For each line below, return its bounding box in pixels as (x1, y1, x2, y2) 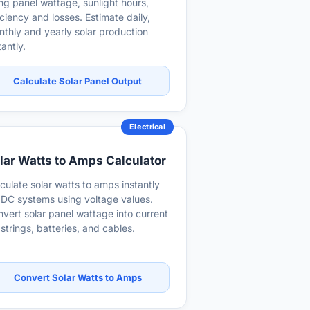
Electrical (129, 122, 165, 131)
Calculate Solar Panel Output (13, 75, 142, 86)
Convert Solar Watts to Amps (13, 272, 142, 283)
